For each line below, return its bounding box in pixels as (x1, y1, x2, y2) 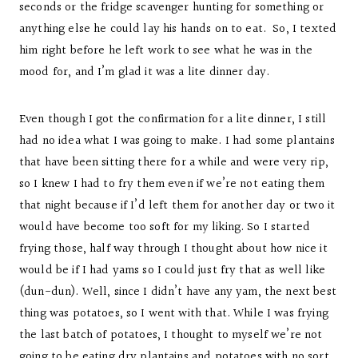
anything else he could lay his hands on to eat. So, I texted (19, 20, 337, 38)
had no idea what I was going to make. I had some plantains (19, 132, 335, 150)
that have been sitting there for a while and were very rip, (19, 153, 328, 172)
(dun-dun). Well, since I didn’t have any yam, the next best (19, 283, 336, 301)
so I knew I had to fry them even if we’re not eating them (19, 175, 325, 193)
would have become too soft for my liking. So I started (19, 218, 311, 237)
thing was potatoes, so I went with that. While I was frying (19, 304, 328, 323)
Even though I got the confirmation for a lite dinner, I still (19, 110, 327, 129)
